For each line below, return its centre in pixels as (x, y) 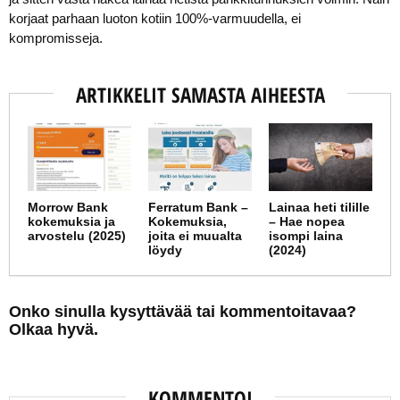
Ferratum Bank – (199, 207)
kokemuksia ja (71, 221)
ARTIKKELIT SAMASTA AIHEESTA (200, 94)
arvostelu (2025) (77, 235)
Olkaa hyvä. (54, 329)
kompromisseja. (56, 37)
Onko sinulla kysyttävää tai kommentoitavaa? (183, 311)
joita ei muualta (196, 235)
